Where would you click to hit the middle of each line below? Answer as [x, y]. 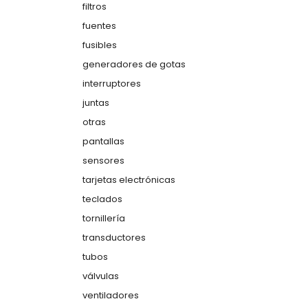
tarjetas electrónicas [129, 180]
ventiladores [111, 295]
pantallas [103, 141]
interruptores [112, 84]
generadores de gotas [134, 64]
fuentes [99, 26]
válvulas [101, 276]
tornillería [104, 218]
